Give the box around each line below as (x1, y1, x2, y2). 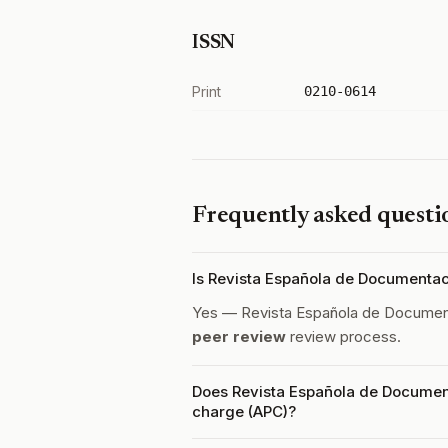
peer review (192, 327, 286, 346)
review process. (286, 327, 401, 346)
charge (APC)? (192, 402, 296, 421)
